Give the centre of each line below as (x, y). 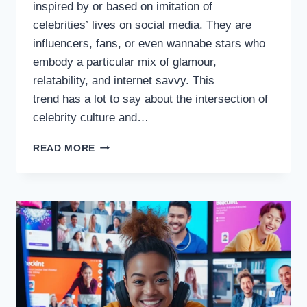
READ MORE (64, 148)
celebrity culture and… (91, 117)
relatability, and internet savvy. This (124, 80)
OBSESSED (123, 202)
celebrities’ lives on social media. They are (142, 25)
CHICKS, (116, 159)
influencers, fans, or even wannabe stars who (149, 43)
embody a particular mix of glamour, (125, 62)
